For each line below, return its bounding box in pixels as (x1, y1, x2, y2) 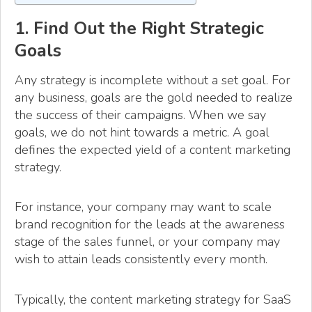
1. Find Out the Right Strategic (15, 16, 264, 40)
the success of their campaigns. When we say (15, 107, 266, 124)
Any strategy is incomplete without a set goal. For (15, 72, 290, 89)
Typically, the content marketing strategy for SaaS (15, 290, 291, 308)
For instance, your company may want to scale (15, 198, 272, 216)
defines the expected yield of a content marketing (15, 141, 290, 159)
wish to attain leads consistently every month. (15, 251, 267, 268)
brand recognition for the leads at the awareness (15, 216, 285, 233)
